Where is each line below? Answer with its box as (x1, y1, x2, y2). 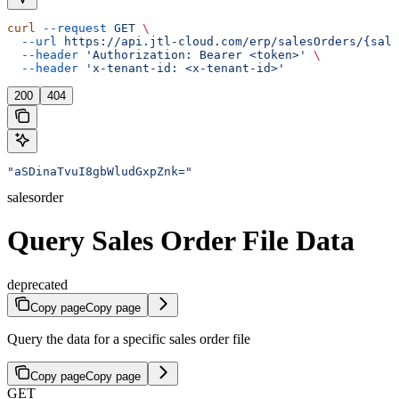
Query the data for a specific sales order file (7, 330, 250, 346)
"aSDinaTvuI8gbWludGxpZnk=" (7, 164, 192, 178)
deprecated (7, 276, 68, 292)
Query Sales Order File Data (7, 224, 354, 257)
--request (36, 20, 107, 35)
